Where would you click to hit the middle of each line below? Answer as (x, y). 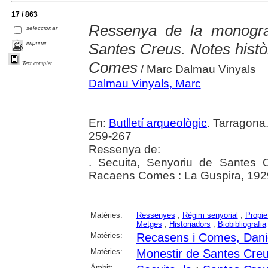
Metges (149, 224)
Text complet (37, 63)
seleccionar (42, 28)
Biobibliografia (242, 224)
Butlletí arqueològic (158, 123)
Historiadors (190, 224)
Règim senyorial (210, 215)
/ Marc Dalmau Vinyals (197, 69)
